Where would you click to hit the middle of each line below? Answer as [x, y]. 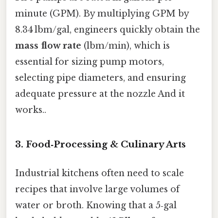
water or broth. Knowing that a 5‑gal [96, 206]
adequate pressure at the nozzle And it [100, 94]
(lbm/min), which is [126, 46]
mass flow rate [48, 46]
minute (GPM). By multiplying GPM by [102, 14]
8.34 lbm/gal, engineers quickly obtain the [108, 30]
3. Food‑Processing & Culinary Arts [100, 145]
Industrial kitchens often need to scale [100, 173]
